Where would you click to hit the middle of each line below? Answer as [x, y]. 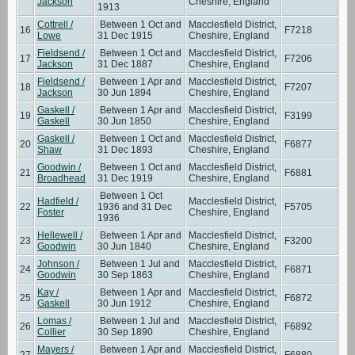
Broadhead [61, 178]
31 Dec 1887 [125, 64]
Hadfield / [58, 201]
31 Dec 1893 [125, 149]
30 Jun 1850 [124, 121]
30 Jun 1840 [124, 246]
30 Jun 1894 [124, 92]
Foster [51, 212]
